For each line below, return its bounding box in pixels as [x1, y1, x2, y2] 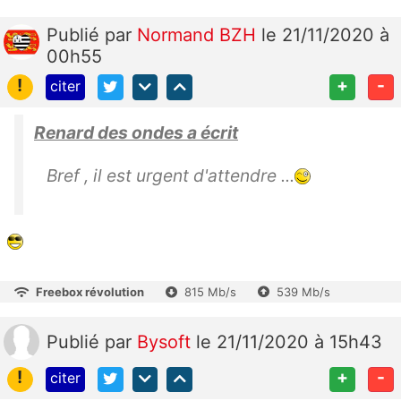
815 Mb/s [184, 284, 236, 299]
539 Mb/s [277, 284, 330, 299]
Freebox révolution [36, 284, 144, 299]
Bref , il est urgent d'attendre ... [47, 164, 294, 186]
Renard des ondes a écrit [34, 121, 238, 143]
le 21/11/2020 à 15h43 [196, 330, 382, 353]
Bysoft [137, 330, 196, 353]
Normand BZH [137, 23, 261, 46]
